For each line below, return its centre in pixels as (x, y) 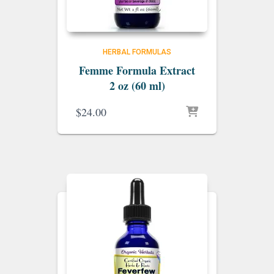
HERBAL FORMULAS (137, 52)
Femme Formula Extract (137, 70)
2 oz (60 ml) (137, 86)
